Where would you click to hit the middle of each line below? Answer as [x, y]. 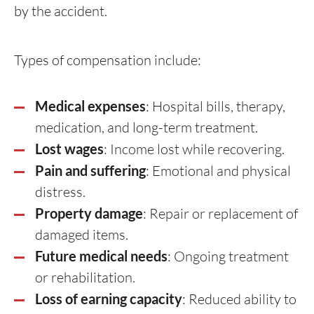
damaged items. [82, 234]
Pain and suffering [90, 170]
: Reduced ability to [239, 299]
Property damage [89, 213]
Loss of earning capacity [109, 299]
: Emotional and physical [218, 171]
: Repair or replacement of [220, 213]
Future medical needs [101, 256]
